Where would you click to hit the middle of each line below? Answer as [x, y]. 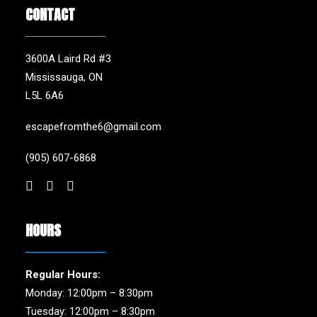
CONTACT [50, 15]
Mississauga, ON [64, 77]
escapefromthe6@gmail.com [93, 127]
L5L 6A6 [45, 96]
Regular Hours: [63, 275]
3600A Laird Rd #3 [68, 59]
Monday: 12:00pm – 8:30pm [89, 293]
